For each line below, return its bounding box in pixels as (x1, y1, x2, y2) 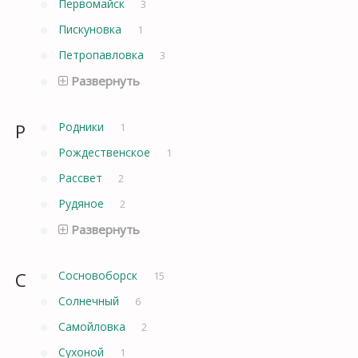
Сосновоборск (58, 267, 141, 283)
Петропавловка (58, 46, 147, 62)
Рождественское (58, 144, 153, 160)
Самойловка (58, 318, 129, 334)
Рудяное (58, 195, 107, 211)
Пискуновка (58, 21, 125, 37)
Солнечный (58, 292, 122, 308)
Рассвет (58, 169, 105, 185)
